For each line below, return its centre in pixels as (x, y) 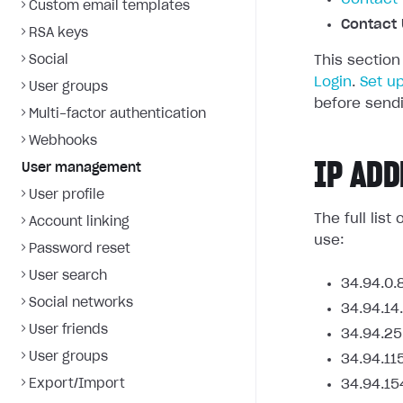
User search (68, 276)
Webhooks (63, 141)
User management (81, 168)
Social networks (81, 303)
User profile (67, 195)
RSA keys (58, 33)
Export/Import (77, 384)
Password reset (80, 249)
